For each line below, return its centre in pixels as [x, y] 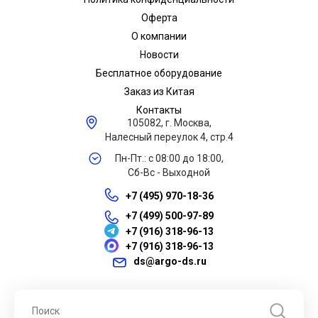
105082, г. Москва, [169, 123]
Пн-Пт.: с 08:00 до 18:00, [169, 159]
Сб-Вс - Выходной [169, 173]
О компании [159, 37]
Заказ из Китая [159, 92]
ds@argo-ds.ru [170, 262]
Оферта [159, 18]
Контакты [159, 110]
